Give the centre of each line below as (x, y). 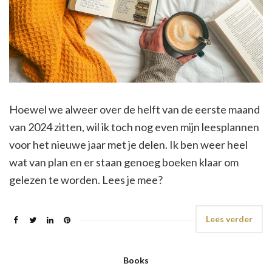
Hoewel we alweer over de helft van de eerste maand (134, 110)
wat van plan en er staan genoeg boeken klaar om (124, 162)
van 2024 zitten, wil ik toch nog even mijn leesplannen (134, 127)
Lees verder (229, 219)
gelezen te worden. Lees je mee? (86, 180)
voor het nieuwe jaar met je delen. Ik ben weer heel (128, 145)
